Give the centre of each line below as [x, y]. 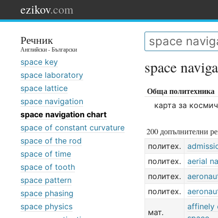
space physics [46, 206]
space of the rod [51, 141]
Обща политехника [181, 91]
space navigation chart [64, 114]
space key [39, 62]
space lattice [44, 88]
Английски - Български [49, 49]
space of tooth [48, 167]
